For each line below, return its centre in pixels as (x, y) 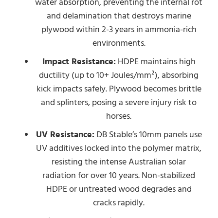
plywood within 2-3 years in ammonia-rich (119, 29)
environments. (119, 43)
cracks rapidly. (119, 203)
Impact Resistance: (79, 62)
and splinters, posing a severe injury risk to (119, 102)
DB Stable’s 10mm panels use (148, 135)
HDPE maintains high (155, 62)
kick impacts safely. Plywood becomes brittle (119, 89)
